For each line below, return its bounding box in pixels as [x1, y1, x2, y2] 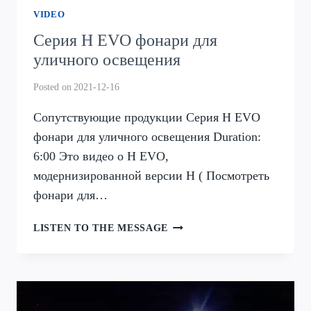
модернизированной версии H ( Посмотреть [33, 169, 269, 183]
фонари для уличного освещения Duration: [33, 130, 261, 144]
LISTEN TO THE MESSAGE [33, 222, 169, 234]
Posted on [33, 81, 72, 93]
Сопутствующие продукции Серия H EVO [33, 110, 260, 125]
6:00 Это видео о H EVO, [33, 149, 169, 164]
